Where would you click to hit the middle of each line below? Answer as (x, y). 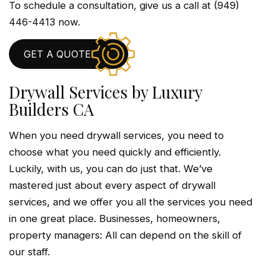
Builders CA (51, 110)
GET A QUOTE (57, 54)
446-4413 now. (45, 22)
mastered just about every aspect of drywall (112, 186)
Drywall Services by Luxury (105, 92)
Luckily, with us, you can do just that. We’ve (111, 169)
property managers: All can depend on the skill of (125, 235)
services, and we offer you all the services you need (131, 202)
